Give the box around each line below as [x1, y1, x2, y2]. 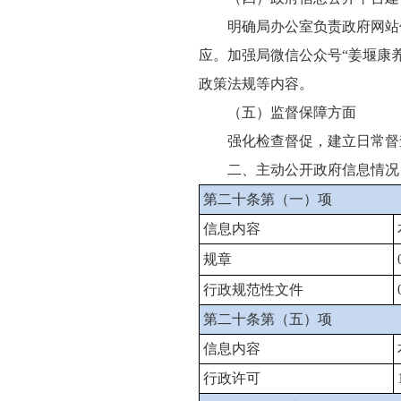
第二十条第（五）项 [202, 311, 332, 327]
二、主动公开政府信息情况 [227, 162, 399, 177]
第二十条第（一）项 [202, 192, 332, 207]
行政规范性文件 [202, 282, 303, 297]
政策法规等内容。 [199, 76, 313, 91]
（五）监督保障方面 [227, 105, 356, 120]
